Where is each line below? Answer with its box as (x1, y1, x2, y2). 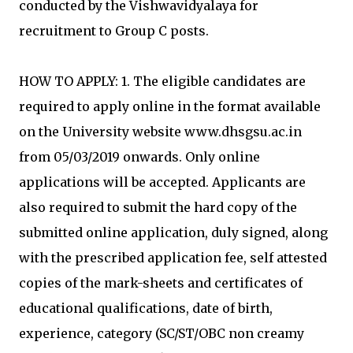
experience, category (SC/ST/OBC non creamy (19, 325, 304, 341)
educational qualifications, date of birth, (19, 300, 273, 316)
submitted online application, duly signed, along (19, 225, 328, 240)
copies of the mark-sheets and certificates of (19, 275, 303, 291)
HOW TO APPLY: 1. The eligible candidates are (19, 73, 306, 89)
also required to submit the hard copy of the (19, 199, 297, 215)
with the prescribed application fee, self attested (19, 250, 327, 266)
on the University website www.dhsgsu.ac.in (19, 124, 302, 139)
